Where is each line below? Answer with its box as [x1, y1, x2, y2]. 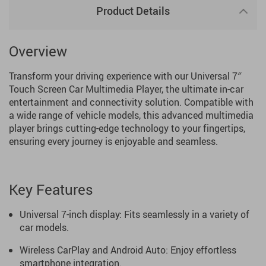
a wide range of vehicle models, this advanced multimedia [9, 109, 254, 122]
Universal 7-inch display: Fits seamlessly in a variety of [20, 208, 249, 221]
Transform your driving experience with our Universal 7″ [9, 69, 242, 83]
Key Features [9, 180, 93, 199]
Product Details [96, 4, 170, 18]
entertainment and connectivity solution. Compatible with [9, 96, 254, 109]
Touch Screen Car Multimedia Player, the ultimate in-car [9, 83, 243, 96]
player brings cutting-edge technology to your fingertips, [9, 122, 245, 135]
